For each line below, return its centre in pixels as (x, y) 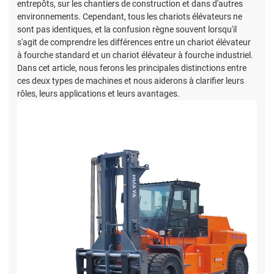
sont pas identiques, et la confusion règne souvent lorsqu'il (127, 30)
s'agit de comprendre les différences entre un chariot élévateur (134, 43)
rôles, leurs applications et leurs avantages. (98, 94)
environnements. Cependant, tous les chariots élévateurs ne (130, 17)
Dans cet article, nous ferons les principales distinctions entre (132, 68)
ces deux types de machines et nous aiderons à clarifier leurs (131, 81)
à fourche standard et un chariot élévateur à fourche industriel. (135, 55)
